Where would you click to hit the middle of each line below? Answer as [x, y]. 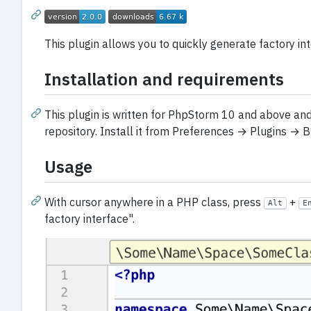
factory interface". [90, 218]
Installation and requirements [164, 79]
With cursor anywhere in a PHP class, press [154, 202]
